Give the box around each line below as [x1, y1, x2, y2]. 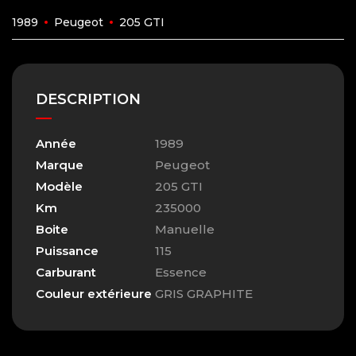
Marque [36, 157, 83, 173]
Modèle [36, 179, 83, 195]
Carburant [36, 265, 96, 281]
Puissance [36, 243, 99, 259]
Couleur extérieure [36, 286, 152, 302]
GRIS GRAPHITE [155, 286, 253, 302]
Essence [155, 265, 207, 281]
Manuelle [155, 222, 215, 238]
